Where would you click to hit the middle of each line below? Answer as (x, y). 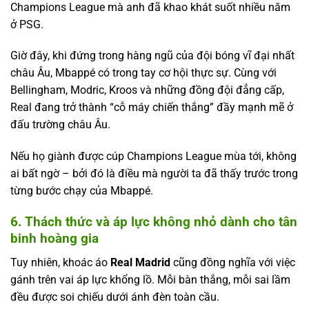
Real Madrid (140, 262)
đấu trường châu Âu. (60, 125)
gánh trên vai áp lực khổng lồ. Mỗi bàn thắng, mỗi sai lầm (150, 279)
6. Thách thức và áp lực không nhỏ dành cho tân (154, 221)
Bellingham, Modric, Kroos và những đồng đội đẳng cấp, (147, 90)
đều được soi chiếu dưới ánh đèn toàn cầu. (115, 297)
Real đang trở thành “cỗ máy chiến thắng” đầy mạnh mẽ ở (152, 108)
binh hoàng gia (54, 238)
